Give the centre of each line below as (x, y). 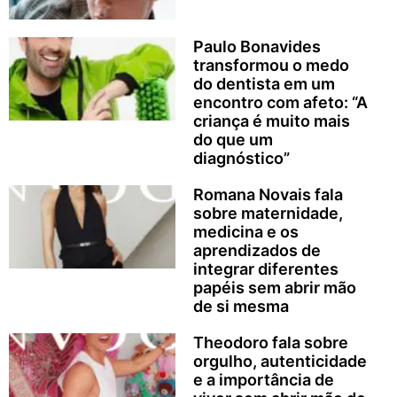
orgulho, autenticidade (280, 362)
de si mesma (241, 307)
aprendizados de (257, 251)
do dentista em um (264, 84)
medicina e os (245, 232)
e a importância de (263, 380)
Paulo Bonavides (257, 47)
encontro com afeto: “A (280, 103)
